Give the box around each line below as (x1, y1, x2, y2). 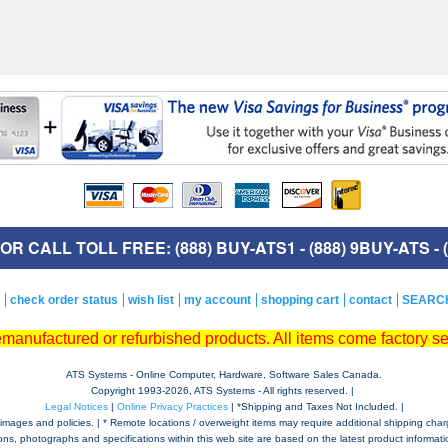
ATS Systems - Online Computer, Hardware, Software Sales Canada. (66, 369, 382, 380)
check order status (10, 293, 118, 307)
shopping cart (261, 293, 339, 307)
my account (184, 293, 251, 307)
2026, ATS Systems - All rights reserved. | (165, 385, 357, 396)
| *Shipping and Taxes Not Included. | (227, 401, 404, 412)
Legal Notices (44, 401, 108, 412)
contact (349, 293, 392, 307)
